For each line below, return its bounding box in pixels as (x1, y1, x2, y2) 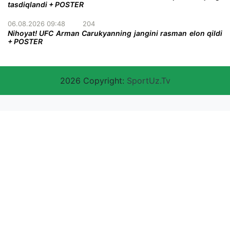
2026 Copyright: (60, 75, 127, 86)
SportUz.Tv (126, 75, 170, 86)
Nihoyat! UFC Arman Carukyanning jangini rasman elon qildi (8, 29, 222, 38)
